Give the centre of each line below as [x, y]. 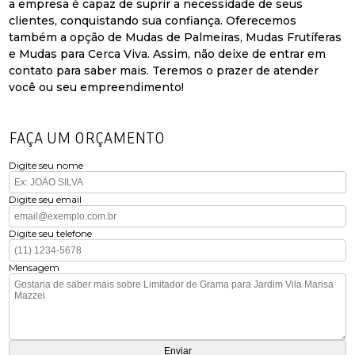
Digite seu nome [46, 165]
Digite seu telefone [51, 233]
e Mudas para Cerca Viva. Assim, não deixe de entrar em [168, 53]
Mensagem [34, 267]
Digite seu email [46, 199]
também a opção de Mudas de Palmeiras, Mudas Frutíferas [176, 37]
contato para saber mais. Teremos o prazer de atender [164, 70]
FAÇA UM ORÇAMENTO [87, 137]
